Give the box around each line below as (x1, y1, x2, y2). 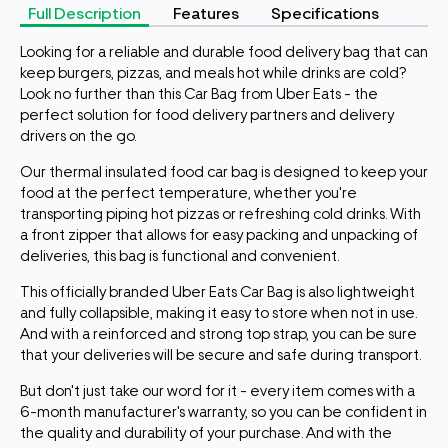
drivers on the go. (20, 127, 139, 146)
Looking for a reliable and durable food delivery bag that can (20, 43, 428, 62)
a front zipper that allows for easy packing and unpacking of (20, 226, 418, 245)
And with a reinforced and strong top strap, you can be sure (20, 325, 417, 344)
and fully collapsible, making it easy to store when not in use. (20, 304, 417, 323)
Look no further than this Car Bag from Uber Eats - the (20, 85, 378, 104)
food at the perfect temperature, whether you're (20, 184, 357, 203)
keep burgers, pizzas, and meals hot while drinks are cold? (20, 64, 406, 83)
